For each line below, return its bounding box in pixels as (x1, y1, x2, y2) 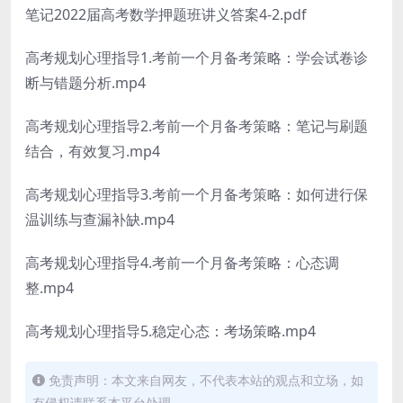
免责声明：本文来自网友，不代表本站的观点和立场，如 (49, 372, 363, 389)
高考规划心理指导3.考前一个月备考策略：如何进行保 (25, 184, 368, 204)
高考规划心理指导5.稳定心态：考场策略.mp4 (25, 321, 316, 341)
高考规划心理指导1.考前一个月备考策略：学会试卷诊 (25, 48, 368, 67)
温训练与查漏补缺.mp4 (25, 210, 175, 229)
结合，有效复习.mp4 (25, 141, 160, 161)
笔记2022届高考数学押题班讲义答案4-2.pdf (25, 4, 307, 24)
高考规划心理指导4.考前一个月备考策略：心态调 (25, 253, 339, 273)
